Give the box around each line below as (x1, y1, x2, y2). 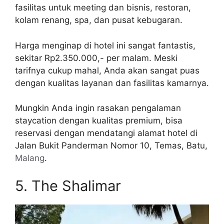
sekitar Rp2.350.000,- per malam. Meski (15, 52, 177, 63)
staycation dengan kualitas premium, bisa (15, 115, 182, 126)
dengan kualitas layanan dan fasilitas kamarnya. (15, 77, 209, 88)
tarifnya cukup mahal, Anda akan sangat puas (15, 65, 199, 75)
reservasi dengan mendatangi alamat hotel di (15, 128, 197, 138)
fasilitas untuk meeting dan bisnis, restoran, (15, 2, 191, 13)
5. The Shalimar (15, 176, 121, 194)
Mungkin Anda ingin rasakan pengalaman (15, 103, 181, 113)
